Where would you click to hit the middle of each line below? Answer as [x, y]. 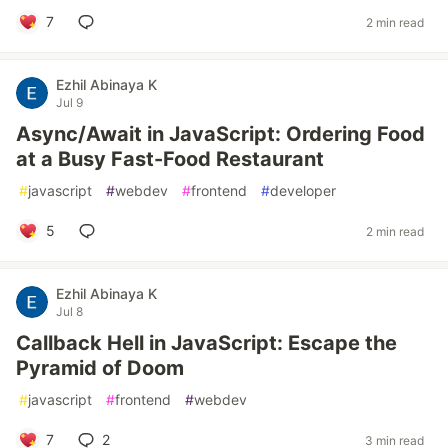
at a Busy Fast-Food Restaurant [170, 159]
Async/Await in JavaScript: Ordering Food [220, 134]
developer [303, 190]
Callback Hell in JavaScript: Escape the [206, 343]
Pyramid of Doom [100, 368]
